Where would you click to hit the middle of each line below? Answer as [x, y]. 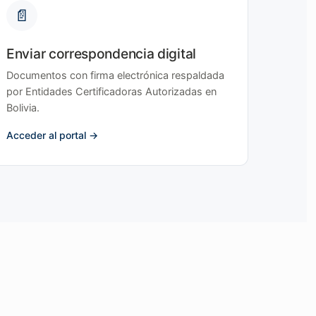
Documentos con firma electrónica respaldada [115, 75]
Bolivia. [23, 108]
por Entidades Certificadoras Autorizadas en [111, 92]
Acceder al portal [46, 135]
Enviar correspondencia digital [101, 54]
